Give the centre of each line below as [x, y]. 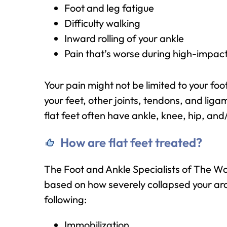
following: [65, 199]
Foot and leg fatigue [109, 8]
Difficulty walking [102, 23]
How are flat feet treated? [131, 142]
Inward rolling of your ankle [124, 38]
